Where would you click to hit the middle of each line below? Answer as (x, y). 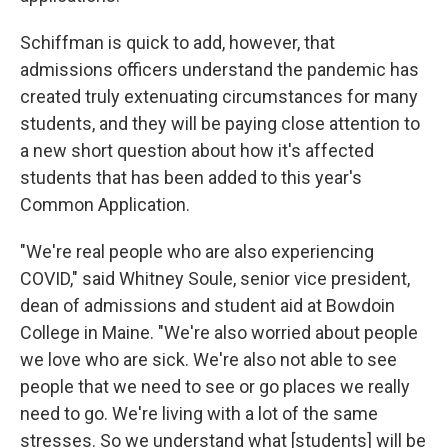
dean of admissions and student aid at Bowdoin (207, 305)
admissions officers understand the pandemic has (219, 69)
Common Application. (105, 204)
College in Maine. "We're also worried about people (219, 332)
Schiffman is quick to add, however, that (177, 42)
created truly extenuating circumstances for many (219, 96)
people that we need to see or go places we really (215, 386)
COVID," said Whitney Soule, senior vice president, (215, 278)
